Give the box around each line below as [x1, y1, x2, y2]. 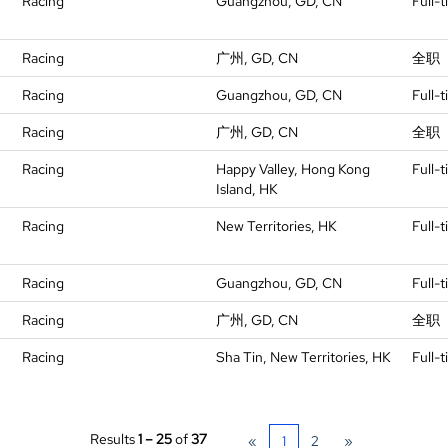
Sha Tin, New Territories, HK [216, 348, 391, 366]
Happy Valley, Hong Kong [216, 160, 370, 178]
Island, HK [216, 180, 278, 198]
